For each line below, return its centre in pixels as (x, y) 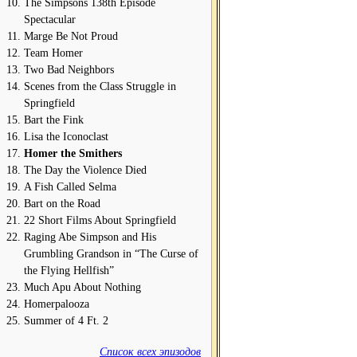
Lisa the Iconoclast (66, 137)
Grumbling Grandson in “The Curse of (111, 254)
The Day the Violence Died (85, 170)
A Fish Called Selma (70, 187)
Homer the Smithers (73, 153)
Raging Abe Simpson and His (90, 237)
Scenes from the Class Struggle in (100, 86)
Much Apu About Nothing (82, 287)
